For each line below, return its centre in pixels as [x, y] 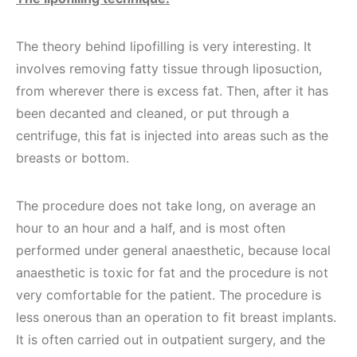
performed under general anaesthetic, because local [173, 250]
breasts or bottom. [73, 158]
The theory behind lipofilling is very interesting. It [164, 46]
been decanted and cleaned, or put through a [153, 113]
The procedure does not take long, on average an [166, 206]
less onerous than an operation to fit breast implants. [176, 317]
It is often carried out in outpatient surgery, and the [171, 339]
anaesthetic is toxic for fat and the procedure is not [172, 273]
